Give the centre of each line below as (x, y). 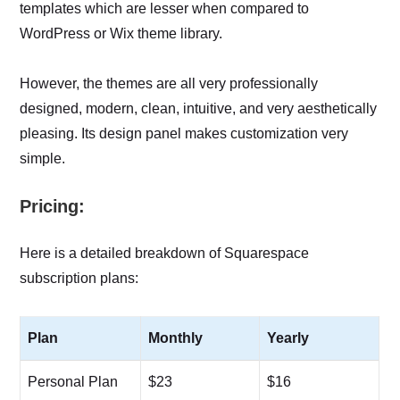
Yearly (288, 337)
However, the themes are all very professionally (169, 83)
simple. (43, 158)
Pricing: (52, 206)
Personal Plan (73, 381)
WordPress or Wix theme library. (121, 33)
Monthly (176, 337)
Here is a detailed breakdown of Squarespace (165, 253)
